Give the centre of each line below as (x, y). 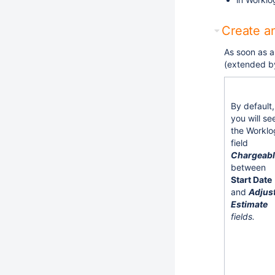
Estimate (249, 204)
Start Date (251, 180)
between (248, 167)
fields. (243, 216)
